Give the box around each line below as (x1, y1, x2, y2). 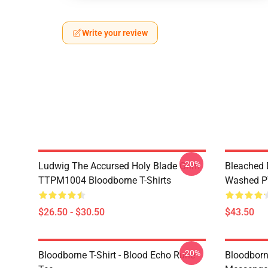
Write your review (82, 28, 148, 38)
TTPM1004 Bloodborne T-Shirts (38, 175, 171, 186)
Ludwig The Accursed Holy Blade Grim (38, 160, 200, 172)
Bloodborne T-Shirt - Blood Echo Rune (38, 249, 195, 261)
